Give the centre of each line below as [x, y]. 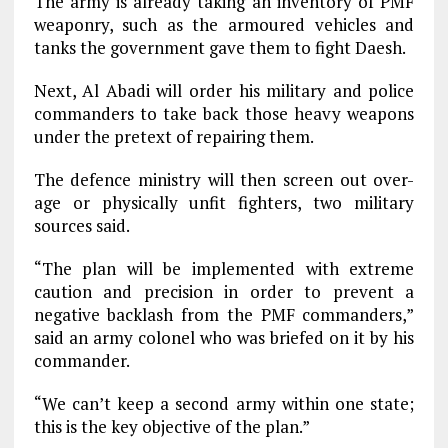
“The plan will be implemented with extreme [224, 268]
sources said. [81, 225]
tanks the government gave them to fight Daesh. [219, 47]
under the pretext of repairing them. [173, 136]
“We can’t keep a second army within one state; [224, 403]
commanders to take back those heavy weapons [224, 113]
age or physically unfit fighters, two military [224, 202]
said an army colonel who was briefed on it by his [224, 337]
